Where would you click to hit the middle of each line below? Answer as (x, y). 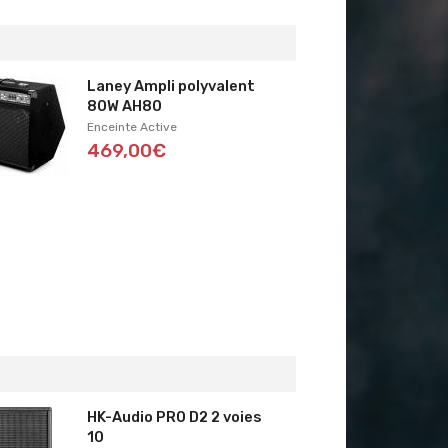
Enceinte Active (131, 126)
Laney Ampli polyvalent (170, 85)
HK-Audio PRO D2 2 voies (174, 416)
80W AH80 (124, 105)
